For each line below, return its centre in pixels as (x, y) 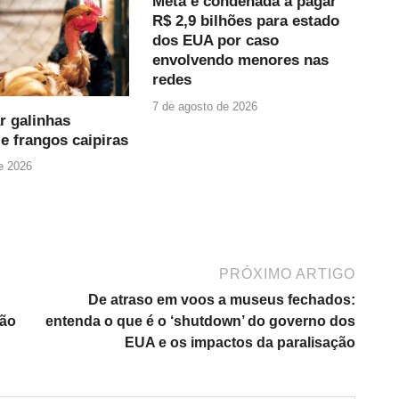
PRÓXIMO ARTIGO (287, 274)
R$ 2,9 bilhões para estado (246, 21)
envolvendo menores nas (241, 60)
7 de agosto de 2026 (205, 106)
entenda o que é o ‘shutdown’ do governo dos (200, 322)
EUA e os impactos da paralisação (240, 343)
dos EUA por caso (216, 41)
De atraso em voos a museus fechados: (222, 300)
